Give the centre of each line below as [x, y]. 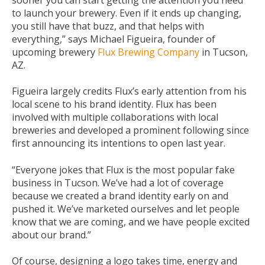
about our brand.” [51, 235]
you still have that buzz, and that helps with [108, 26]
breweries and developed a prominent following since [130, 130]
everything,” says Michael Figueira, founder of [114, 39]
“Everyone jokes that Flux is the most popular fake [123, 169]
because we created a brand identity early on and [120, 195]
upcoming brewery [55, 52]
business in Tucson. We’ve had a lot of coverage [118, 182]
